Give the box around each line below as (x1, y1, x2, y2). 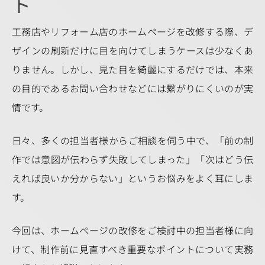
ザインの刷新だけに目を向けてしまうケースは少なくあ (12, 43, 253, 57)
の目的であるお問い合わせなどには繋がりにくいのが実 (12, 81, 253, 95)
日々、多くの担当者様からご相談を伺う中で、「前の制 (12, 133, 253, 147)
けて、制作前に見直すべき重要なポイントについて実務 (12, 242, 253, 256)
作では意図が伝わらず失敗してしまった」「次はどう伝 (12, 152, 253, 166)
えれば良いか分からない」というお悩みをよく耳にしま (12, 171, 253, 185)
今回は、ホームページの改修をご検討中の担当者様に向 (12, 223, 253, 237)
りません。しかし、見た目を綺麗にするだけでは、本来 (12, 62, 253, 76)
